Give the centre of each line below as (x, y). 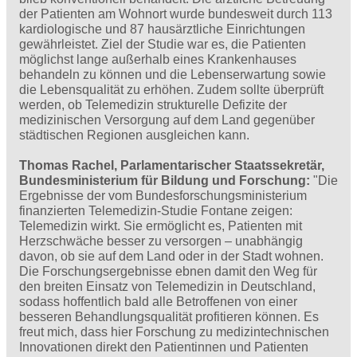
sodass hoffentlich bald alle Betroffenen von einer (158, 302)
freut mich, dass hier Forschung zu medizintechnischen (174, 332)
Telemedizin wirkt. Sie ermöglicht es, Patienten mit (161, 226)
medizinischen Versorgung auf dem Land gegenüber (167, 120)
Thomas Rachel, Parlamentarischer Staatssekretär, (172, 166)
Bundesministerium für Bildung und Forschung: (165, 181)
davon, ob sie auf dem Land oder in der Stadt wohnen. (171, 257)
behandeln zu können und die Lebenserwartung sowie (173, 75)
